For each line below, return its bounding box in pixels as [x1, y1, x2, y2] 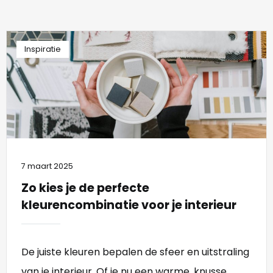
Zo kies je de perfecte [21, 180, 149, 197]
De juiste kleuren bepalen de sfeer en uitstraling [21, 245, 249, 260]
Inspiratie [24, 43, 61, 54]
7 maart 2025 [21, 161, 73, 172]
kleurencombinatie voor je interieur [21, 197, 236, 214]
